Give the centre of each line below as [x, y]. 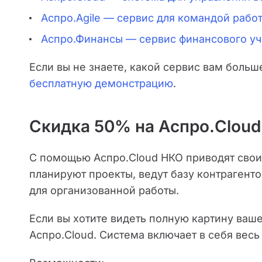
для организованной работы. [104, 190]
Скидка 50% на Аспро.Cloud [145, 126]
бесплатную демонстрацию [101, 83]
